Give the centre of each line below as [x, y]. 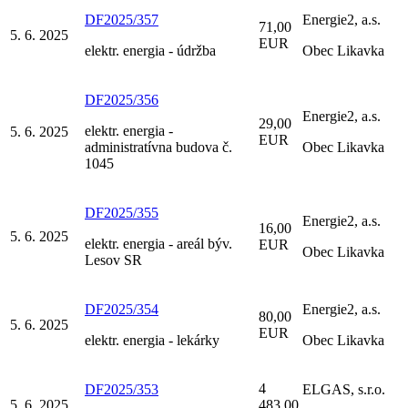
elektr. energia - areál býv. [158, 243]
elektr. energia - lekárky [152, 340]
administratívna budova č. [158, 147]
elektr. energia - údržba [150, 50]
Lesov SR [113, 260]
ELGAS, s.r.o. [344, 389]
